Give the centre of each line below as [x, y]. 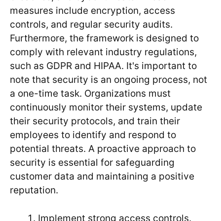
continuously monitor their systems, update [106, 108]
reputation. [34, 190]
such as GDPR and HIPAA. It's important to [103, 66]
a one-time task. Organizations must [90, 94]
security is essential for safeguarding [92, 163]
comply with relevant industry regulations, [103, 52]
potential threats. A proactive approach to [103, 149]
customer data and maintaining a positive [102, 177]
